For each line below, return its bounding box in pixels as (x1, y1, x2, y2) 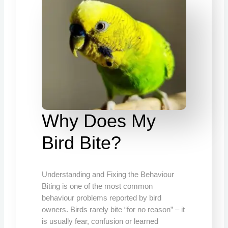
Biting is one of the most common (42, 182, 153, 190)
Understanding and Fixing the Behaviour (42, 170, 175, 179)
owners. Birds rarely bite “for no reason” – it (42, 205, 185, 214)
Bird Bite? (42, 132, 122, 153)
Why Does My (42, 110, 156, 131)
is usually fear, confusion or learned (42, 217, 159, 225)
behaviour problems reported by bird (42, 193, 162, 202)
